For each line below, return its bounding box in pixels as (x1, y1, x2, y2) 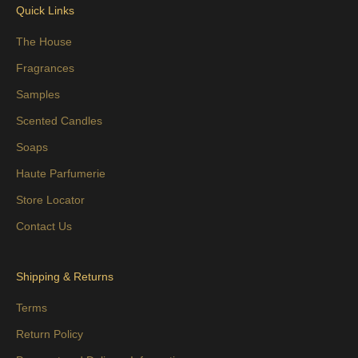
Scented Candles (16, 113, 102, 127)
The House (16, 34, 72, 48)
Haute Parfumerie (16, 166, 105, 180)
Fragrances (16, 61, 74, 74)
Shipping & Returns (16, 269, 113, 283)
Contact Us (16, 219, 72, 233)
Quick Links (16, 3, 74, 17)
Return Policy (16, 327, 83, 340)
